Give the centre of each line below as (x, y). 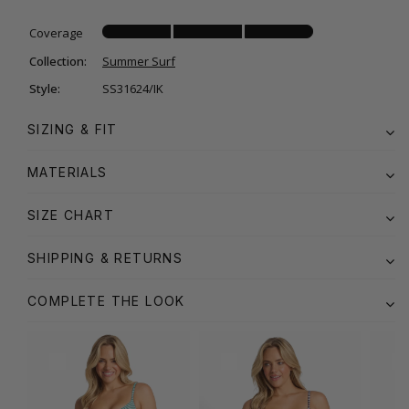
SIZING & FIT (73, 130)
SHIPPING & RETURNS (105, 258)
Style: (45, 89)
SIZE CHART (71, 215)
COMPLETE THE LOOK (106, 301)
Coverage (56, 33)
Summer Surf (139, 62)
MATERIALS (68, 173)
